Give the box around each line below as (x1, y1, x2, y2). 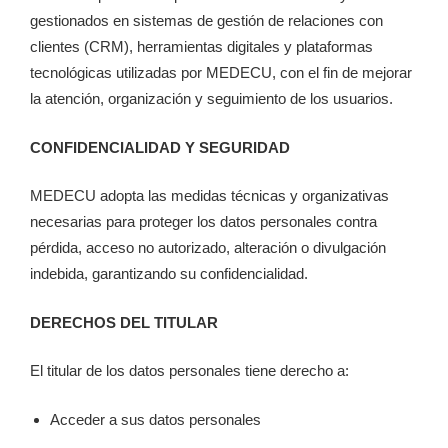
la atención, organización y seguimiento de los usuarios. (30, 90, 393, 108)
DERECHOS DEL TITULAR (30, 313, 218, 331)
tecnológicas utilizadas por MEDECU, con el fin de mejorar (30, 64, 412, 82)
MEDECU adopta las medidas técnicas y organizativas (30, 187, 389, 205)
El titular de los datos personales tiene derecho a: (30, 362, 349, 380)
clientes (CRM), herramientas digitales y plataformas (30, 38, 373, 56)
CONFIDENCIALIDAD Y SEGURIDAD (30, 138, 290, 156)
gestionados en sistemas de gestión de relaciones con (30, 12, 383, 30)
